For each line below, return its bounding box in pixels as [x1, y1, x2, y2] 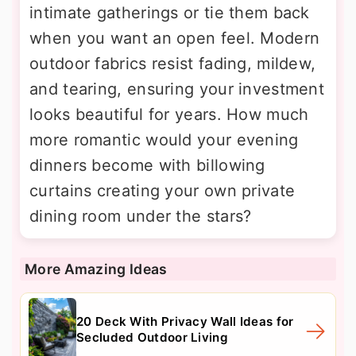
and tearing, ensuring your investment [29, 79, 325, 99]
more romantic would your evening [29, 130, 299, 150]
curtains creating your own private [29, 181, 296, 201]
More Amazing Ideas [25, 261, 168, 278]
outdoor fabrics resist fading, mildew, [29, 54, 316, 74]
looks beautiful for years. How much [29, 105, 309, 125]
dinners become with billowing [29, 156, 265, 176]
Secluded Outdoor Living [76, 330, 228, 346]
